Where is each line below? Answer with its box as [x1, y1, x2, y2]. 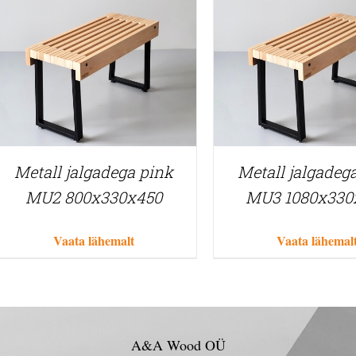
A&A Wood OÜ [130, 335, 226, 354]
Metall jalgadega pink [14, 161, 174, 182]
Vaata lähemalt [53, 230, 135, 250]
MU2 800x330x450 [25, 186, 163, 207]
